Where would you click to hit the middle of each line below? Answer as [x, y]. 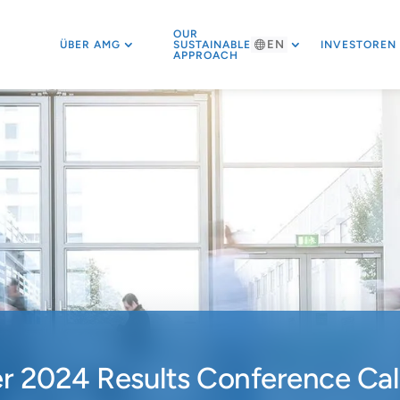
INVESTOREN [358, 45]
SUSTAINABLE [212, 45]
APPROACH [205, 55]
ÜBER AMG [90, 45]
